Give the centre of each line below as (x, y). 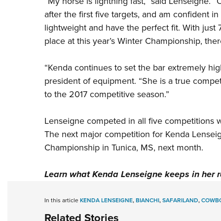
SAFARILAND (180, 201)
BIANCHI (147, 201)
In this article (62, 201)
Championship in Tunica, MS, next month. (124, 148)
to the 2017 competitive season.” (107, 94)
